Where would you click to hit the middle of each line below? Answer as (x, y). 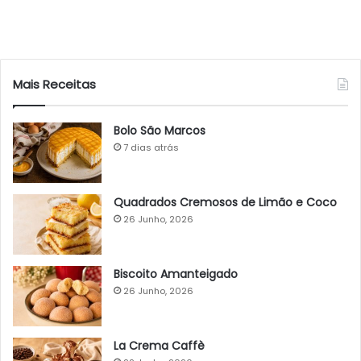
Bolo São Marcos (160, 131)
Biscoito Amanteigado (176, 274)
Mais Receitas (54, 84)
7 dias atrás (151, 147)
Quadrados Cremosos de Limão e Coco (225, 202)
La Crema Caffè (159, 346)
